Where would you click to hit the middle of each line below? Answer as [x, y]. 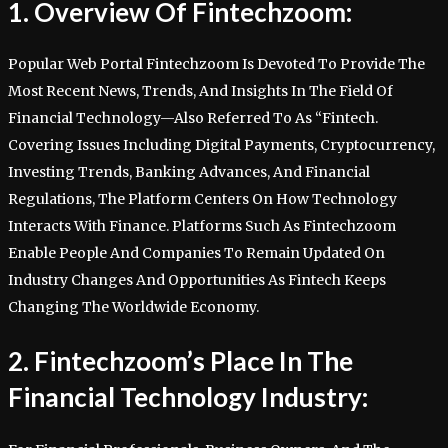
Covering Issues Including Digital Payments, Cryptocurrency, [221, 145]
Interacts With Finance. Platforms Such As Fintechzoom [202, 226]
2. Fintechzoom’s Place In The [180, 360]
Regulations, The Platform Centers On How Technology [202, 199]
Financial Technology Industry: [188, 396]
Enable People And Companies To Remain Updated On [196, 253]
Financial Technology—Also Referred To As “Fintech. [193, 118]
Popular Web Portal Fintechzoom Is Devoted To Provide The [216, 64]
